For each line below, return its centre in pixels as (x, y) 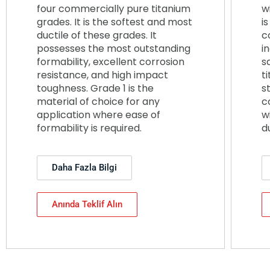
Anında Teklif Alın (87, 205)
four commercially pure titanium (114, 8)
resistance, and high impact (102, 75)
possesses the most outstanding (114, 48)
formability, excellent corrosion (111, 61)
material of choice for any (98, 101)
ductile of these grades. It (97, 35)
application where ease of (99, 115)
